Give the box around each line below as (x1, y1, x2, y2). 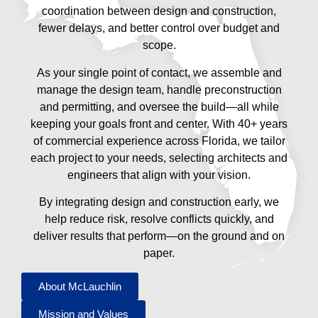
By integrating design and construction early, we (39, 196, 279, 209)
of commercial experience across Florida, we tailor (33, 134, 285, 147)
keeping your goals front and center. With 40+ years (31, 117, 287, 130)
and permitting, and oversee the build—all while (39, 100, 279, 113)
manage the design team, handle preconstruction (36, 83, 282, 96)
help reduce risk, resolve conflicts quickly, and (44, 213, 274, 226)
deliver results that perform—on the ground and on (33, 230, 285, 243)
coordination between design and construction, (42, 5, 276, 18)
